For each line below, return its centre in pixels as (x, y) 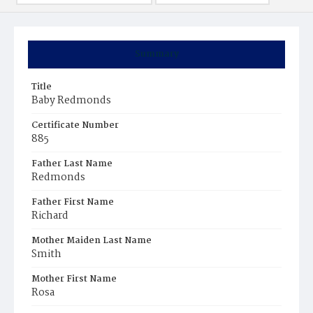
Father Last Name (72, 164)
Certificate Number (75, 125)
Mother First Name (74, 279)
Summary (156, 54)
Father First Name (73, 202)
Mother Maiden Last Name (92, 241)
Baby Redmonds (71, 101)
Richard (50, 216)
